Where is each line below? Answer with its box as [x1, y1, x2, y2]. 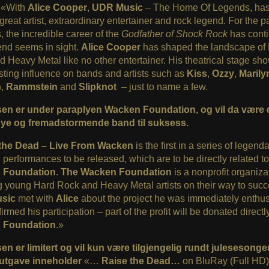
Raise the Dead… [101, 256, 180, 267]
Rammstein [5, 82, 58, 92]
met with [15, 193, 56, 204]
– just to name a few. [121, 82, 213, 92]
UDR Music [91, 2, 143, 13]
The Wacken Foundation [60, 167, 172, 178]
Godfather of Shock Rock [121, 29, 230, 40]
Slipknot [78, 82, 121, 92]
